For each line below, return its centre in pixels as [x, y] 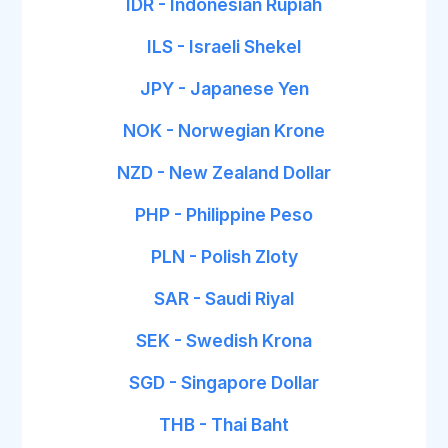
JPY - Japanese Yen [224, 88]
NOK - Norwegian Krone [224, 130]
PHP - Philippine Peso [224, 214]
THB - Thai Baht [224, 424]
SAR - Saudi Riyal [224, 298]
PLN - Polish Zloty [224, 256]
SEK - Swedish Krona [224, 340]
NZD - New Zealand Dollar [224, 172]
